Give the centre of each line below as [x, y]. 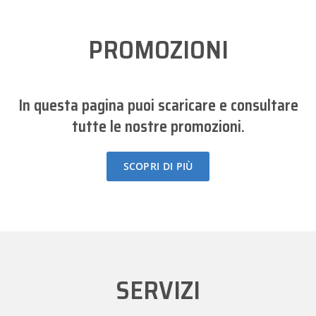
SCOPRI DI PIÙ [158, 166]
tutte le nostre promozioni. [158, 127]
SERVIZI [158, 290]
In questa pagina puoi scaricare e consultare [158, 105]
